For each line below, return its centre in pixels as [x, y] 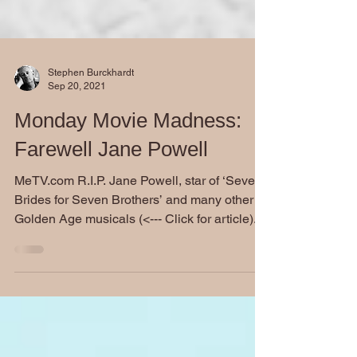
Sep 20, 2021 [77, 105]
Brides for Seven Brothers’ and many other [134, 219]
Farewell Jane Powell [111, 168]
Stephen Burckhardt [91, 92]
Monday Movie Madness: [128, 139]
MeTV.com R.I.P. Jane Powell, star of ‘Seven [46, 200]
